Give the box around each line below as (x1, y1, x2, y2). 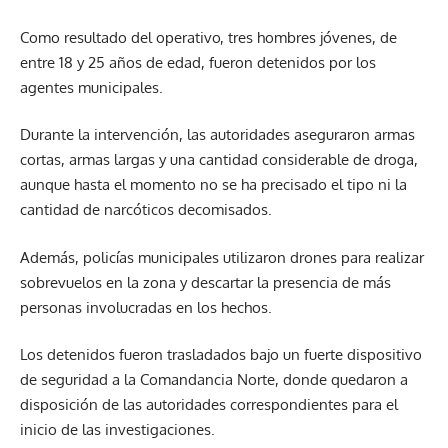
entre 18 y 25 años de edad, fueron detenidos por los (20, 52, 376, 72)
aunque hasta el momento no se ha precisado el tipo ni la (20, 175, 407, 195)
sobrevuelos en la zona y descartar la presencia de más (20, 272, 391, 292)
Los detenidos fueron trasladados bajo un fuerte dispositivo (20, 345, 422, 365)
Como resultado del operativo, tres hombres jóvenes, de (20, 27, 397, 47)
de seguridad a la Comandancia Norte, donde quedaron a (20, 370, 408, 390)
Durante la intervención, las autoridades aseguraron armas (20, 125, 415, 145)
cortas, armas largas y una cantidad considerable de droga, (20, 150, 418, 170)
